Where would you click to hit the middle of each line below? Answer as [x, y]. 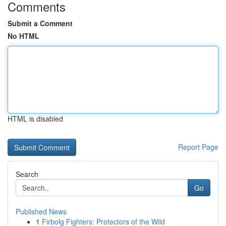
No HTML [23, 36]
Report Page [198, 147]
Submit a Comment [40, 23]
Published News [41, 211]
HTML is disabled [35, 119]
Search [27, 174]
